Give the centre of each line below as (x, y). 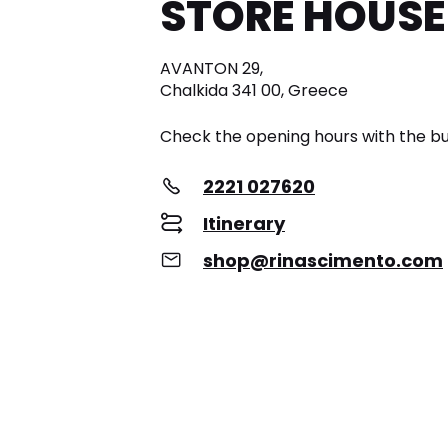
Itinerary (244, 224)
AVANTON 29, (211, 69)
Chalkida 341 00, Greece (254, 91)
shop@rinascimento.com (323, 261)
